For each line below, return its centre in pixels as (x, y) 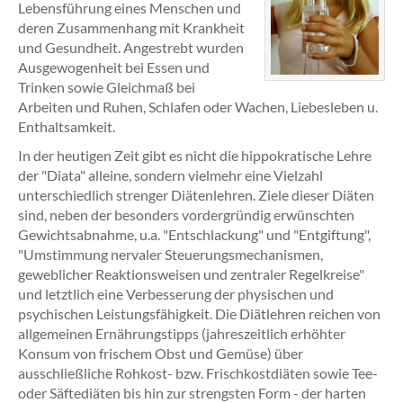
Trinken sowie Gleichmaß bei (107, 87)
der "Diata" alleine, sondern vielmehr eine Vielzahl (170, 175)
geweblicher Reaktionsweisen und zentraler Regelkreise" (191, 274)
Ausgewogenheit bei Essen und (114, 67)
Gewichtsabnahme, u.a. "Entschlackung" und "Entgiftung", (194, 234)
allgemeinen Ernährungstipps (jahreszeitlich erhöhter (182, 333)
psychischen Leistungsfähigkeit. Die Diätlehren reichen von (199, 313)
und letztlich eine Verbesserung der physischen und (176, 294)
